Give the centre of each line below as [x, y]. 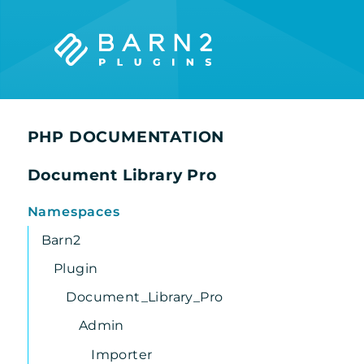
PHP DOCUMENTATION [126, 136]
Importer [122, 354]
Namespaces [74, 211]
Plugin [76, 268]
